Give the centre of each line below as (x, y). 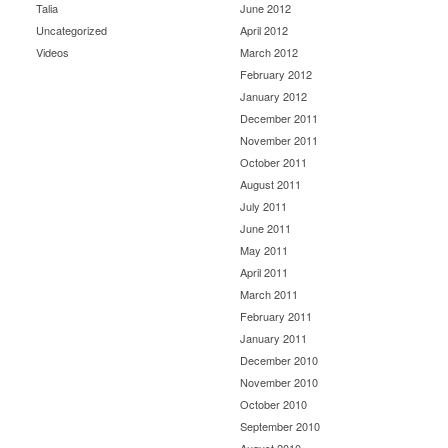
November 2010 (279, 382)
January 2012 (273, 96)
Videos (52, 52)
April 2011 (264, 272)
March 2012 (269, 52)
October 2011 (273, 162)
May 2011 (264, 250)
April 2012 (264, 30)
